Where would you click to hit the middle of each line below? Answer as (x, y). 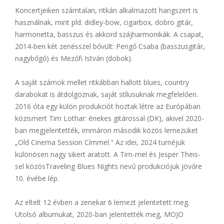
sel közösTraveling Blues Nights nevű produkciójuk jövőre (108, 166)
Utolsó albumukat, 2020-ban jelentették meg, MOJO (99, 214)
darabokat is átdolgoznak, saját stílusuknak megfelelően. (106, 94)
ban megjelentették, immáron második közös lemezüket (106, 130)
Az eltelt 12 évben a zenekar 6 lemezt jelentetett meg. (102, 202)
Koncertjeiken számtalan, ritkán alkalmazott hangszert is (106, 10)
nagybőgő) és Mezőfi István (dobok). (74, 58)
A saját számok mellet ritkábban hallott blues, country (102, 82)
